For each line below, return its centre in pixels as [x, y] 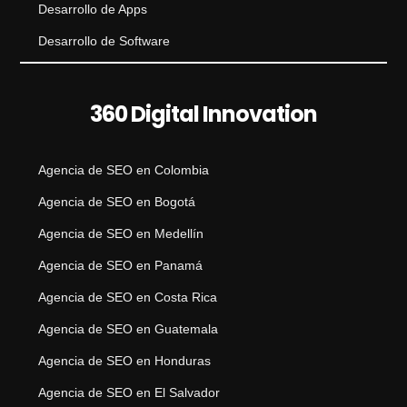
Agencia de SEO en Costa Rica [128, 297]
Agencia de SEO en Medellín [121, 233]
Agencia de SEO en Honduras [125, 361]
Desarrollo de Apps [93, 9]
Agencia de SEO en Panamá [121, 265]
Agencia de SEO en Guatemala [129, 329]
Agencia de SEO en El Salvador [129, 392]
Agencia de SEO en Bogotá [117, 202]
